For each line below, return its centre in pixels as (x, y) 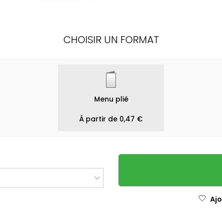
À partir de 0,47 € (111, 119)
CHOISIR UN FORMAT (111, 40)
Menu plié (111, 99)
